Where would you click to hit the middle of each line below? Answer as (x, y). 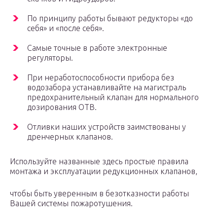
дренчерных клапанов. (70, 137)
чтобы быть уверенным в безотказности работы (99, 194)
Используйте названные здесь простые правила (99, 162)
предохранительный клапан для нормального (113, 97)
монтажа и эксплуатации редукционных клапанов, (104, 171)
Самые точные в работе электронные (97, 48)
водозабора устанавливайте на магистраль (107, 88)
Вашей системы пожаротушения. (71, 203)
